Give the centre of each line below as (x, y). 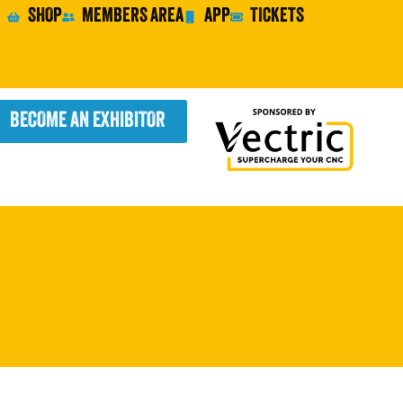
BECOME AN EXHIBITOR (87, 122)
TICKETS (278, 17)
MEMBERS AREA (133, 17)
